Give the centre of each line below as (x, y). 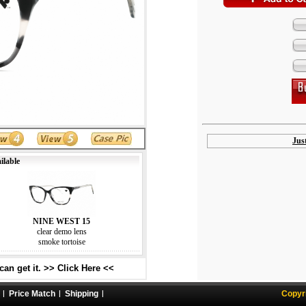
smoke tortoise (61, 241)
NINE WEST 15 (61, 221)
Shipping (82, 294)
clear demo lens (61, 231)
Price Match (32, 294)
